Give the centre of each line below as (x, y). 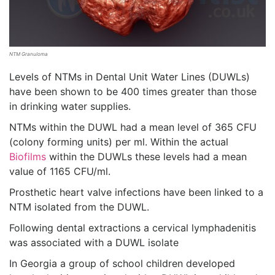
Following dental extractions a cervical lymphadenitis (133, 227)
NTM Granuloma (29, 54)
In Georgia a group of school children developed (122, 263)
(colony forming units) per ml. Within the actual (119, 141)
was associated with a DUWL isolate (94, 242)
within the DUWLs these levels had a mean (146, 156)
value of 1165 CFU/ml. (60, 171)
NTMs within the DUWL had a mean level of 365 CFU (133, 127)
